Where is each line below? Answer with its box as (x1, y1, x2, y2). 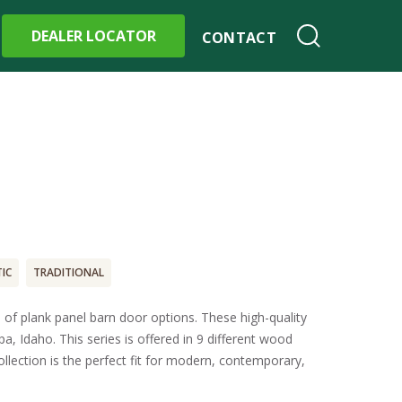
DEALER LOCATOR (31, 26, 156, 46)
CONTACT (201, 28, 276, 48)
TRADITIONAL (33, 265, 104, 280)
